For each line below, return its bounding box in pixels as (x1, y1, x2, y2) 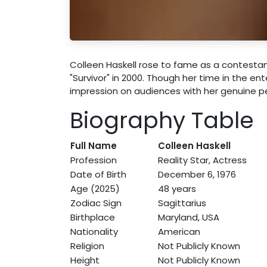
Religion (70, 239, 104, 252)
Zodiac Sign (70, 196, 122, 209)
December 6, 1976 (158, 167, 236, 181)
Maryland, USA (158, 210, 219, 223)
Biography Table (70, 104, 254, 136)
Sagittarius (158, 196, 206, 209)
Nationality (70, 225, 118, 238)
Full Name (70, 139, 117, 152)
